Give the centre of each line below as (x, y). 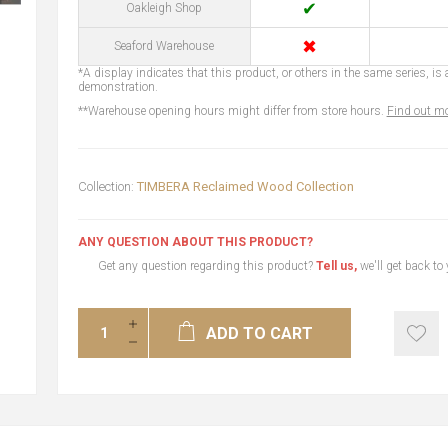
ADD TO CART (260, 333)
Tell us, (336, 266)
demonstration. (117, 87)
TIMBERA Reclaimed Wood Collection (245, 186)
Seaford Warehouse (164, 46)
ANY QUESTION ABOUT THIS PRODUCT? (195, 242)
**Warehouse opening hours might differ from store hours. (232, 111)
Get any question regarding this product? (206, 266)
